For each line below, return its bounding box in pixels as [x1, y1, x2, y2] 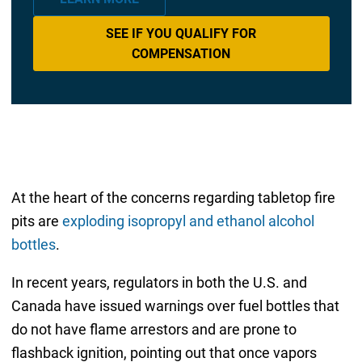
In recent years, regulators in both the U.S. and [11, 273, 307, 291]
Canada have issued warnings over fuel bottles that [11, 297, 339, 314]
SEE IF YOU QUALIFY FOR [106, 26, 256, 42]
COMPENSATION [132, 46, 230, 62]
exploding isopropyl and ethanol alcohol [61, 212, 314, 229]
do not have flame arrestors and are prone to [11, 320, 297, 338]
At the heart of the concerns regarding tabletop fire [11, 188, 335, 206]
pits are [11, 212, 62, 229]
